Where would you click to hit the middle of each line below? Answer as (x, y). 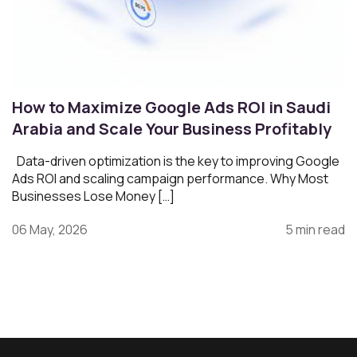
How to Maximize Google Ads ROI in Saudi (171, 107)
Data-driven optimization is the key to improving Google (176, 161)
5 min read (315, 229)
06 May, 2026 (50, 229)
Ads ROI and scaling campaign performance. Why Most (170, 178)
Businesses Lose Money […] (93, 196)
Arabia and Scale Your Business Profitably (172, 129)
